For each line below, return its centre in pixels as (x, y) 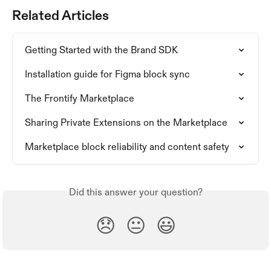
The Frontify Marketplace (80, 98)
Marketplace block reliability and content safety (127, 146)
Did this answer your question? (135, 192)
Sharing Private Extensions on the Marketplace (126, 122)
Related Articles (60, 15)
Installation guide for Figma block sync (107, 74)
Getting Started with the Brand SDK (101, 50)
